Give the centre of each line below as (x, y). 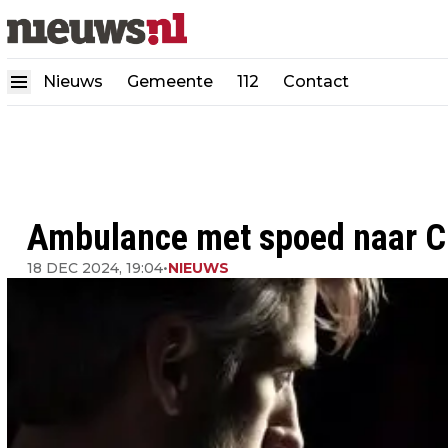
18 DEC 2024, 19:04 (95, 268)
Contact (316, 81)
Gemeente (170, 81)
